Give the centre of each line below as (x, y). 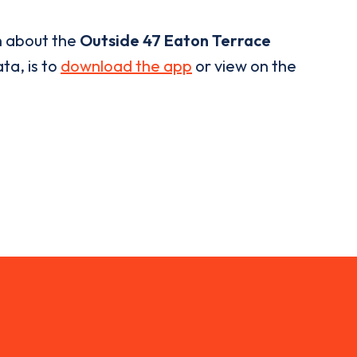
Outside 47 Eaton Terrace (175, 41)
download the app (126, 66)
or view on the (244, 66)
